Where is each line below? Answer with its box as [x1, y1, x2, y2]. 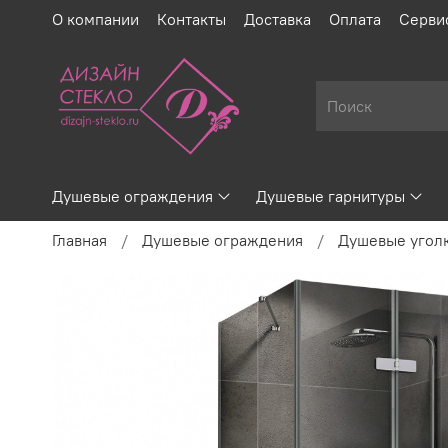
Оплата [329, 8, 381, 29]
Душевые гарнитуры [256, 185, 406, 206]
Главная [52, 229, 107, 250]
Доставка [244, 8, 311, 29]
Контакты [157, 8, 226, 29]
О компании [52, 8, 139, 29]
